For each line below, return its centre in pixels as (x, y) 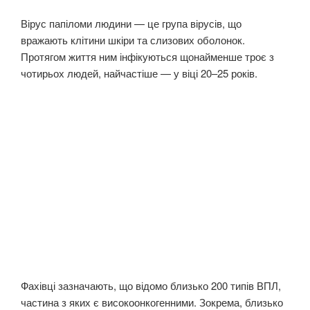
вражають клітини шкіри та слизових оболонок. (133, 39)
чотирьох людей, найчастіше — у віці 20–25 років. (139, 73)
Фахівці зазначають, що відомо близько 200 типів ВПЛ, (151, 286)
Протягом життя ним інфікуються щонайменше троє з (147, 56)
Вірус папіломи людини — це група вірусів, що (131, 23)
